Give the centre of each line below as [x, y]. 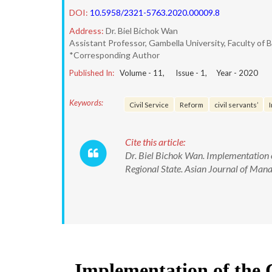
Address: [87, 31]
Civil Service [149, 104]
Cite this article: [155, 142]
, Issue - [182, 73]
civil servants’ [236, 104]
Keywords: [86, 103]
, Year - [222, 73]
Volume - [136, 73]
